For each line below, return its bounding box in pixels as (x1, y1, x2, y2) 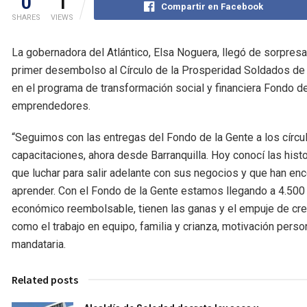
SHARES (12, 12, 40, 22)
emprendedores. (12, 99, 90, 112)
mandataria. (12, 237, 66, 251)
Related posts (12, 272, 78, 286)
